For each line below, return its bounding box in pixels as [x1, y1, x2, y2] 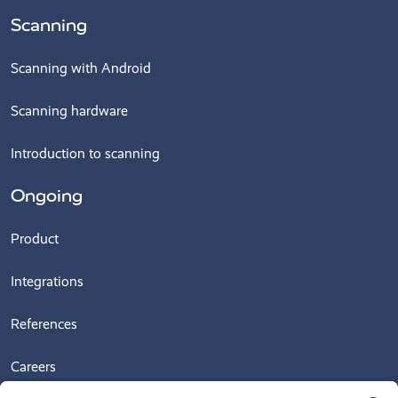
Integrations [11, 272, 84, 290]
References [11, 314, 77, 332]
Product [11, 229, 59, 247]
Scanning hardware [11, 101, 128, 119]
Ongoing [11, 185, 83, 206]
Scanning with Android [11, 59, 151, 76]
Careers [11, 357, 56, 375]
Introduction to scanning [11, 144, 160, 162]
